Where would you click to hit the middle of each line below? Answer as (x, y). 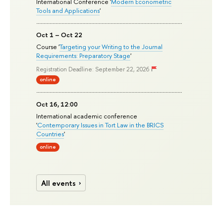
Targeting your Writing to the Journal (111, 47)
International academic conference (87, 116)
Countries (50, 134)
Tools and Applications (68, 11)
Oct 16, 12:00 (57, 104)
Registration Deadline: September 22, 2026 (93, 69)
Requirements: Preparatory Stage (83, 56)
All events (59, 183)
